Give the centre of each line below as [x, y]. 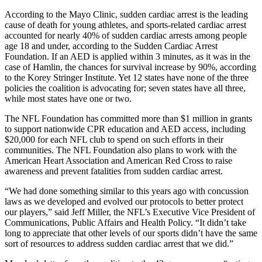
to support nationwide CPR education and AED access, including [125, 129]
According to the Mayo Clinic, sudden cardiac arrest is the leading [126, 14]
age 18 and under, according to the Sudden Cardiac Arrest [111, 46]
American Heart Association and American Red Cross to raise [118, 160]
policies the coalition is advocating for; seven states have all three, [125, 88]
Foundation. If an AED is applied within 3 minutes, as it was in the [127, 56]
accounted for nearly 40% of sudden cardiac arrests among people [126, 35]
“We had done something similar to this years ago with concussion [127, 191]
